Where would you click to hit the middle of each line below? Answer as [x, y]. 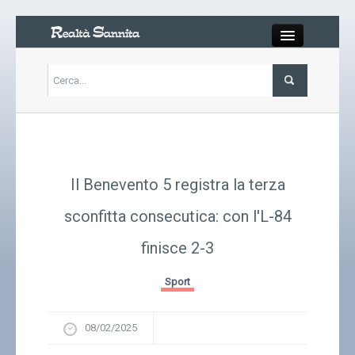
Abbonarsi [271, 330]
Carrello [265, 248]
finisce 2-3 [177, 248]
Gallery [263, 206]
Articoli [263, 124]
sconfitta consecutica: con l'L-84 [177, 216]
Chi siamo [270, 289]
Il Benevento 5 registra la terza [177, 185]
